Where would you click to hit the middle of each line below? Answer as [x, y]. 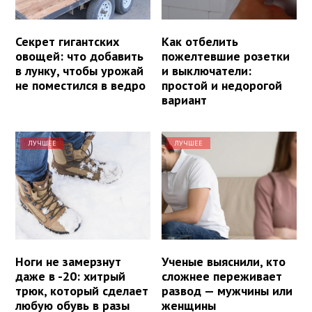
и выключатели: [207, 70]
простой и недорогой [222, 85]
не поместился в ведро [80, 85]
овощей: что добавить [79, 56]
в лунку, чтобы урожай [79, 70]
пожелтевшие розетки [226, 56]
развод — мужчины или [227, 290]
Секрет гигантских [67, 41]
